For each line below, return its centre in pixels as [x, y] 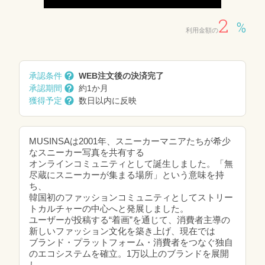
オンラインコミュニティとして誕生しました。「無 [131, 164]
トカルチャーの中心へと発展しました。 [109, 209]
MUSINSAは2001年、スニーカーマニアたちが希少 [130, 141]
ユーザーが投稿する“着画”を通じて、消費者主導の [130, 220]
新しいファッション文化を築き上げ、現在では [122, 231]
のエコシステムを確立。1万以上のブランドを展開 [129, 253]
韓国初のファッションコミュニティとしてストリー [131, 197]
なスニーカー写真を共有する [87, 152]
